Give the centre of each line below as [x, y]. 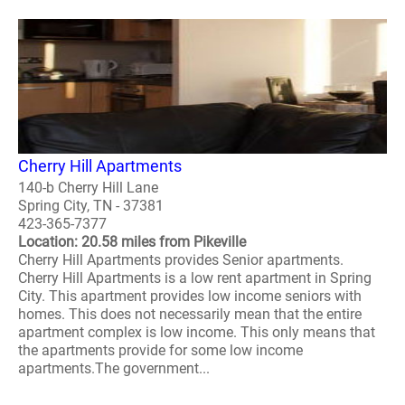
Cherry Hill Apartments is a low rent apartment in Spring [195, 278]
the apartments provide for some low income [160, 351]
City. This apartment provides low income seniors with [190, 297]
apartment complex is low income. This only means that [197, 333]
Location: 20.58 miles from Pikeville [132, 242]
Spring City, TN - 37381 [91, 206]
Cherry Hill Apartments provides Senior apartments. [181, 260]
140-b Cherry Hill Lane [88, 188]
